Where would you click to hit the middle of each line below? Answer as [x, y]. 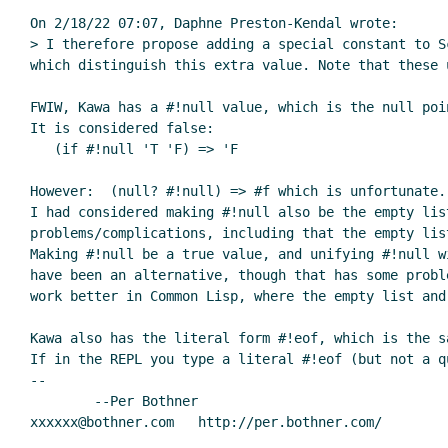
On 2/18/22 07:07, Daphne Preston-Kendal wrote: [214, 23]
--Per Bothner [62, 401]
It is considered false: [122, 128]
